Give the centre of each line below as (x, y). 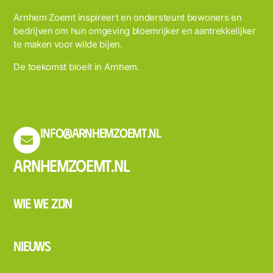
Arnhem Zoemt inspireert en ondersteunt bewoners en (128, 18)
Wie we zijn (43, 203)
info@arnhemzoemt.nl (101, 132)
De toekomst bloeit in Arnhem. (76, 66)
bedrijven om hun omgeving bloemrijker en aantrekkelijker (135, 31)
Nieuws (32, 245)
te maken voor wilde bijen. (68, 44)
